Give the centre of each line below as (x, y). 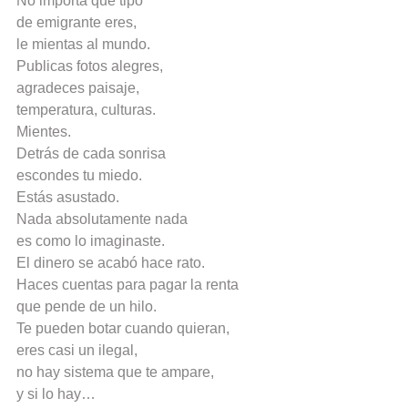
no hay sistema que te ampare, (115, 372)
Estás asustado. (68, 198)
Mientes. (44, 132)
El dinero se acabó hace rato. (111, 263)
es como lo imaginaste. (91, 241)
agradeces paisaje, (78, 88)
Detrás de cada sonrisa (91, 154)
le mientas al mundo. (83, 45)
